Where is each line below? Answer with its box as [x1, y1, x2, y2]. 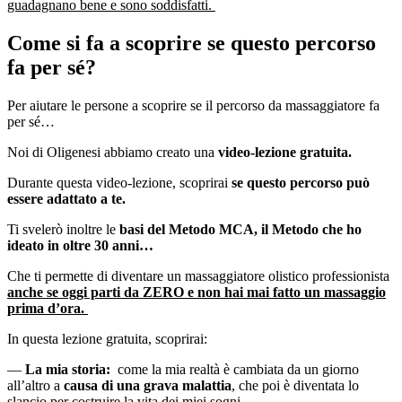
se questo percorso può [232, 175, 370, 191]
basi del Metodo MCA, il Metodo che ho [116, 222, 362, 238]
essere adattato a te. [7, 191, 126, 207]
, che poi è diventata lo [232, 378, 359, 394]
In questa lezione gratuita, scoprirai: [7, 331, 211, 347]
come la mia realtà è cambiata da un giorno [110, 362, 359, 378]
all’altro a [7, 378, 64, 394]
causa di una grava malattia [64, 378, 232, 394]
